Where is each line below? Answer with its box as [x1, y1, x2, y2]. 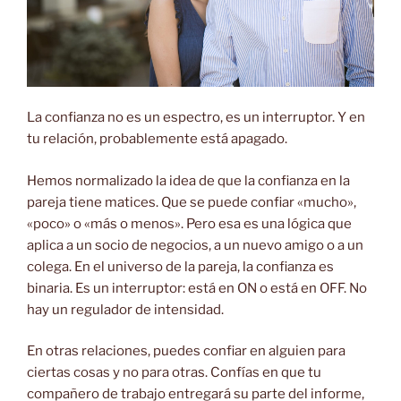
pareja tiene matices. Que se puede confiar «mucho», [27, 193, 356, 210]
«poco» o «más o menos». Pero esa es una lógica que [27, 215, 352, 232]
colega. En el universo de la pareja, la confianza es [27, 258, 334, 275]
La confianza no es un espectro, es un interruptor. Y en [27, 109, 365, 126]
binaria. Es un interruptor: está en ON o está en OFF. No [27, 279, 367, 296]
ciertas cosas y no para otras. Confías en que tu [27, 364, 321, 381]
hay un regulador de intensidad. [27, 301, 224, 318]
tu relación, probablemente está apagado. [27, 131, 287, 148]
